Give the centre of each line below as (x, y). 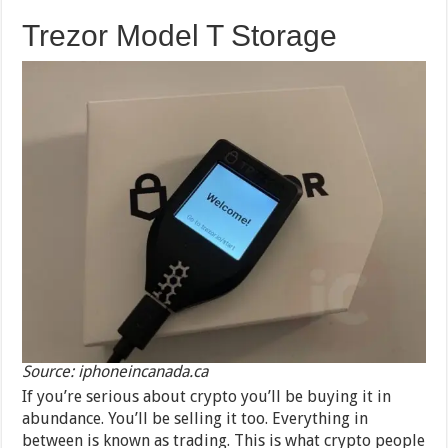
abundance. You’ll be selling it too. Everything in (195, 419)
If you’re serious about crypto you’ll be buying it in (207, 397)
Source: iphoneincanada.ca (115, 372)
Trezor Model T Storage (180, 35)
